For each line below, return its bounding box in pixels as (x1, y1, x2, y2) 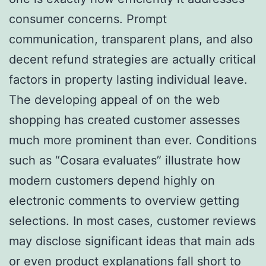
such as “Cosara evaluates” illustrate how (9, 153, 240, 167)
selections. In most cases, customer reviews (9, 213, 256, 228)
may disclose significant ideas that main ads (9, 233, 255, 248)
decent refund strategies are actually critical (9, 52, 256, 66)
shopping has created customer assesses (9, 112, 240, 127)
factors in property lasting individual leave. (9, 72, 248, 87)
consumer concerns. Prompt (9, 11, 167, 26)
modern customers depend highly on (9, 173, 215, 188)
